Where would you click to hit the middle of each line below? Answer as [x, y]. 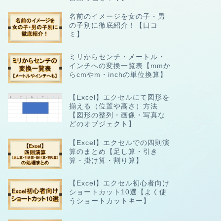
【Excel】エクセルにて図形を [119, 98]
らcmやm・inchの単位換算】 [118, 75]
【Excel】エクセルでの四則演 [119, 143]
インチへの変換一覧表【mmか [120, 66]
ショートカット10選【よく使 [118, 192]
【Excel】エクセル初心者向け [119, 183]
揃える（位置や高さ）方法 [113, 107]
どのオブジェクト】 [102, 124]
